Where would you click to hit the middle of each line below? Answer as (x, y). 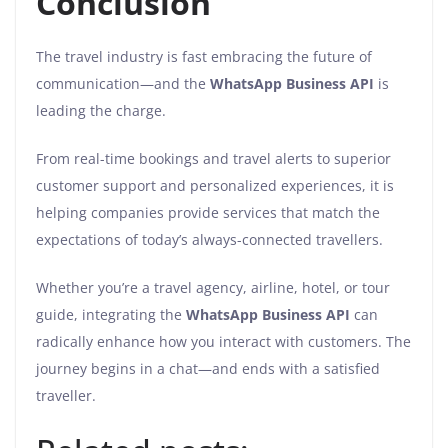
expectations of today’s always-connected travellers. (209, 240)
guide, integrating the (111, 315)
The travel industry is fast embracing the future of (204, 57)
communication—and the (123, 84)
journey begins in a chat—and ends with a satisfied (208, 369)
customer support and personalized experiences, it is (215, 186)
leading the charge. (103, 111)
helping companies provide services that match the (208, 213)
